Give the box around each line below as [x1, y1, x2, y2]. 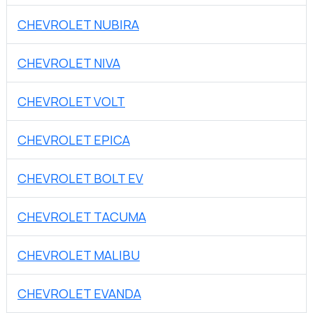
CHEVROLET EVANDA [17, 285, 141, 303]
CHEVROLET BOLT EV [17, 170, 143, 187]
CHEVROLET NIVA [17, 54, 120, 72]
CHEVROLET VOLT [17, 93, 125, 110]
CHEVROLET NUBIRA [17, 16, 139, 34]
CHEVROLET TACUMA [17, 208, 146, 226]
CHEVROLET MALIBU [17, 247, 140, 264]
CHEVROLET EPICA [17, 131, 130, 149]
